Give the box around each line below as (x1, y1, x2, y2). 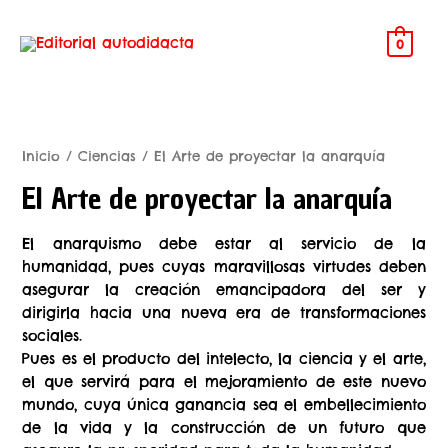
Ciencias (78, 148, 137, 166)
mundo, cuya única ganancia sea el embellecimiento (22, 394, 426, 414)
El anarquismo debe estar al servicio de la (22, 233, 426, 253)
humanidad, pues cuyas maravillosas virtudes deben (22, 256, 426, 276)
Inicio (22, 148, 61, 166)
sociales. (22, 325, 83, 345)
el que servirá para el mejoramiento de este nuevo (22, 371, 426, 391)
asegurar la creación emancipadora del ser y (22, 279, 426, 299)
